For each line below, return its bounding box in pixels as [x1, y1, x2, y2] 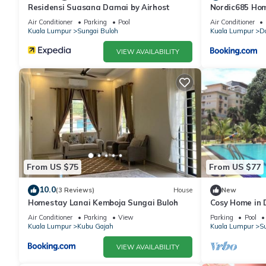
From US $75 [27, 161, 78, 173]
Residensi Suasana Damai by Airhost [28, 2, 170, 12]
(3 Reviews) [56, 186, 94, 195]
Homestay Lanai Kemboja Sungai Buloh [28, 197, 178, 207]
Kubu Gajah [77, 221, 113, 230]
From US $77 [208, 161, 261, 173]
